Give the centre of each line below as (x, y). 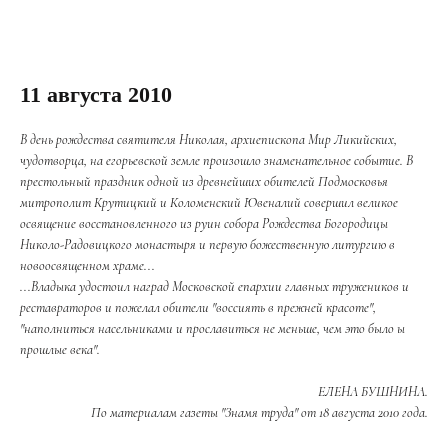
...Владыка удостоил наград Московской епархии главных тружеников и (214, 286)
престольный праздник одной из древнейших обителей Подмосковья (204, 181)
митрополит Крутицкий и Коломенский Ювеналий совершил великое (209, 202)
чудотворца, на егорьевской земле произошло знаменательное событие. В (216, 160)
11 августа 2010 (96, 94)
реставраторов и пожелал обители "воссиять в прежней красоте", (198, 307)
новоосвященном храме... (87, 265)
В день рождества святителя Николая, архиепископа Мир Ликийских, (208, 139)
